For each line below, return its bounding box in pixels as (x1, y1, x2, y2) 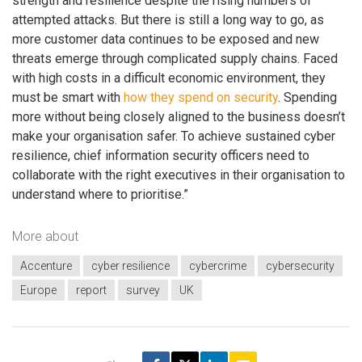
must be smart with (12, 90, 124, 106)
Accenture (20, 259, 72, 273)
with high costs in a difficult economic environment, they (12, 70, 326, 86)
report (76, 284, 107, 297)
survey (126, 284, 160, 297)
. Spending (278, 90, 337, 106)
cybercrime (189, 259, 246, 273)
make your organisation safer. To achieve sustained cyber (12, 128, 335, 145)
